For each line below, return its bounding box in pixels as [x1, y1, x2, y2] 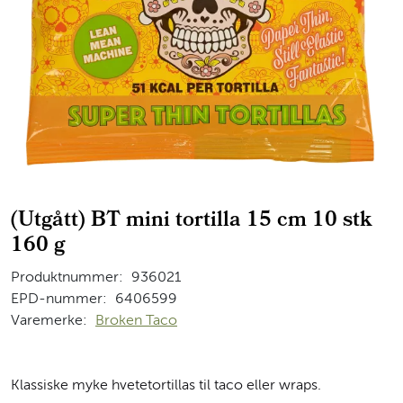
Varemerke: [11, 313, 87, 328]
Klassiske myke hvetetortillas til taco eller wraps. [11, 378, 321, 393]
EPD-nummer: [11, 291, 107, 307]
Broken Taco [95, 313, 177, 328]
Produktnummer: [11, 270, 123, 285]
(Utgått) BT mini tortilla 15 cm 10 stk [11, 203, 372, 239]
